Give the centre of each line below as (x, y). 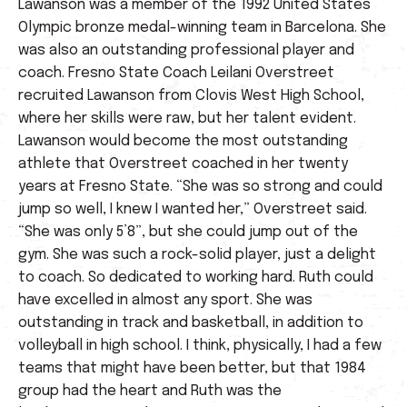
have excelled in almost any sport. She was (165, 300)
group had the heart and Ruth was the (150, 391)
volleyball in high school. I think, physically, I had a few (200, 345)
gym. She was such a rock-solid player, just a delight (197, 254)
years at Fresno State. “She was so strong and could (200, 186)
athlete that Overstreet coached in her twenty (183, 164)
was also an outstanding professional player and (186, 50)
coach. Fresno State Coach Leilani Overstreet (176, 73)
